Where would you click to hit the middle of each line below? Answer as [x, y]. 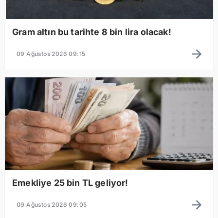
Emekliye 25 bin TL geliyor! [70, 182]
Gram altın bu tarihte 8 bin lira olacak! [92, 32]
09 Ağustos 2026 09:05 [52, 204]
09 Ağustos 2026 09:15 [51, 54]
